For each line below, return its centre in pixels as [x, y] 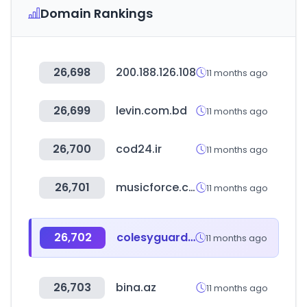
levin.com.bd [151, 111]
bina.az [136, 287]
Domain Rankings [97, 13]
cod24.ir [139, 149]
